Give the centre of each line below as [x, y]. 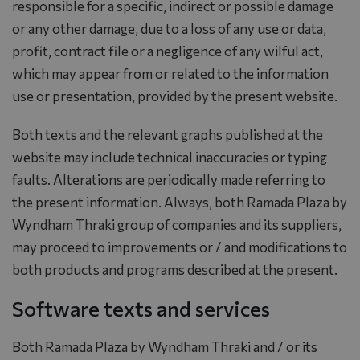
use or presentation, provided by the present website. [175, 96]
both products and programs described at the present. [175, 269]
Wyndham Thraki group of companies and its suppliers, [177, 224]
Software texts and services [141, 308]
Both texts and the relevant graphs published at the [168, 134]
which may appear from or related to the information [170, 73]
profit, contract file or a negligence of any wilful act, [168, 51]
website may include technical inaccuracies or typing [170, 157]
